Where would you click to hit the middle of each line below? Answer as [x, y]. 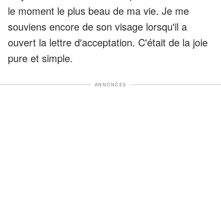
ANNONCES [110, 84]
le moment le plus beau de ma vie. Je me [98, 10]
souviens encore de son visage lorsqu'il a [97, 26]
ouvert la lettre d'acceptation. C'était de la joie [108, 42]
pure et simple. [40, 58]
